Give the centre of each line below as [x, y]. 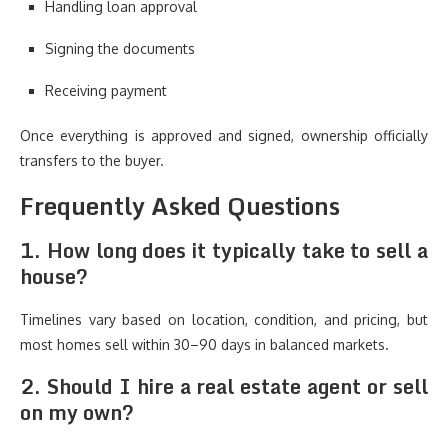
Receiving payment [106, 90]
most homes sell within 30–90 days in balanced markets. [204, 344]
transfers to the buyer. [92, 160]
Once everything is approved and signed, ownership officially [224, 135]
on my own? [77, 412]
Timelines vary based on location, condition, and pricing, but [224, 319]
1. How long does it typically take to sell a [224, 250]
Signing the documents [120, 48]
